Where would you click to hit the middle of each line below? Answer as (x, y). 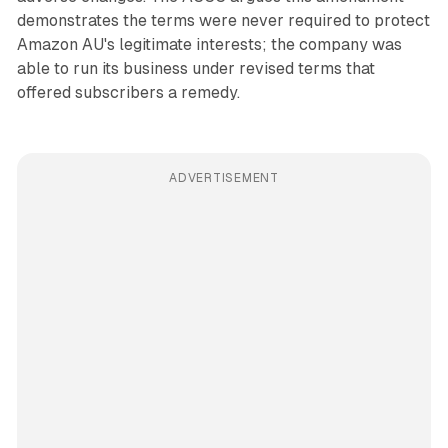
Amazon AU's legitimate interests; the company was (209, 45)
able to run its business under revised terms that (195, 69)
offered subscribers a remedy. (128, 93)
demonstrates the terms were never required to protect (223, 21)
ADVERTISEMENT (224, 178)
